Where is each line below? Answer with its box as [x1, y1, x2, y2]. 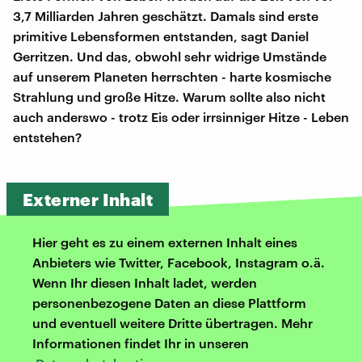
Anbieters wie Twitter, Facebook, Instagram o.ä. [32, 254, 325, 270]
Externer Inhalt [23, 188, 153, 209]
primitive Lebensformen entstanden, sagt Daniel [13, 27, 309, 44]
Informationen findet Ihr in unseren [32, 335, 249, 351]
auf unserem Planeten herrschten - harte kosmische [13, 68, 331, 84]
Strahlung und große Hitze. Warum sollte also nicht [13, 88, 326, 104]
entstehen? [13, 128, 82, 145]
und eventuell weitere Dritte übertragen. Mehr [32, 314, 313, 330]
